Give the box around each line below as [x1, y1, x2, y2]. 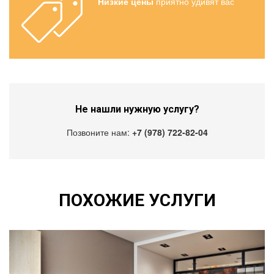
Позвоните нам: [66, 125, 132, 138]
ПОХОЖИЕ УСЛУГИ [58, 190, 216, 210]
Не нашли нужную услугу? [75, 103, 199, 115]
